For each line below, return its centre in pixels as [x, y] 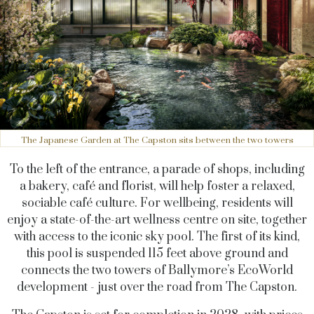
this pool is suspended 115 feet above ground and [157, 254]
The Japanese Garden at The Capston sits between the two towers [157, 141]
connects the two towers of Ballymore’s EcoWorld [157, 271]
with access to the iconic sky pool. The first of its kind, [157, 237]
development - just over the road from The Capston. [157, 288]
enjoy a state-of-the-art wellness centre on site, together [157, 220]
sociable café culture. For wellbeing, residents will [157, 204]
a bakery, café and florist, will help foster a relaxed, [157, 187]
